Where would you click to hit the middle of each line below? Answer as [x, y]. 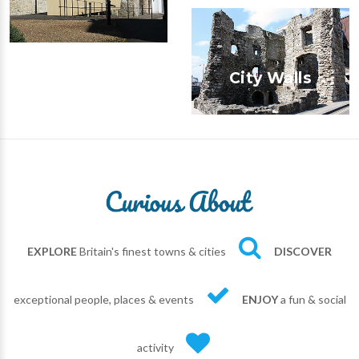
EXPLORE [52, 251]
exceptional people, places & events [103, 299]
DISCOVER [303, 251]
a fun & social [312, 299]
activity [155, 347]
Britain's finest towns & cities [151, 251]
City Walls [270, 78]
